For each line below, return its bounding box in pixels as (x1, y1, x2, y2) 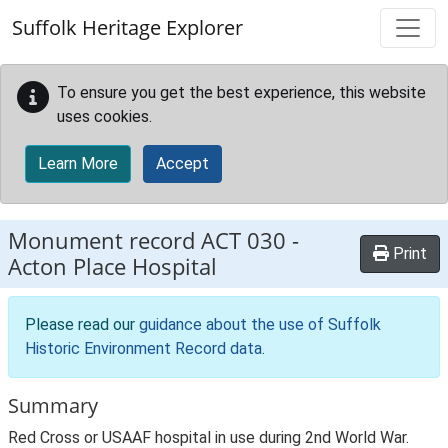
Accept (156, 154, 209, 173)
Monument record (8, 225, 201, 256)
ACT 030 (201, 225, 286, 256)
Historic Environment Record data (25, 339, 262, 358)
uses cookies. (57, 107, 152, 126)
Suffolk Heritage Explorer (12, 14, 243, 41)
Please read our (25, 315, 139, 334)
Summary (8, 392, 98, 419)
